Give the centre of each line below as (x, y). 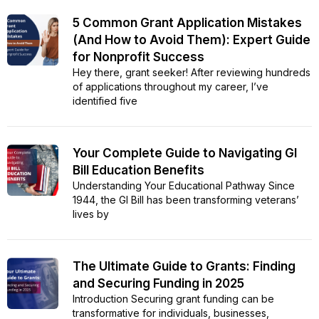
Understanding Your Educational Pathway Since (184, 186)
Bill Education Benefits (138, 171)
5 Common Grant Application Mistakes (187, 23)
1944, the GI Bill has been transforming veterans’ (186, 200)
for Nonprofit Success (138, 57)
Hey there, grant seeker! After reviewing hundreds (192, 73)
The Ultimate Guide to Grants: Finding (184, 267)
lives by (91, 214)
